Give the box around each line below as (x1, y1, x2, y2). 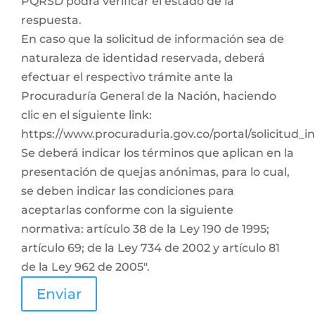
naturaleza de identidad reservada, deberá (21, 51, 265, 65)
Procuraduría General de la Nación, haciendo (21, 89, 276, 103)
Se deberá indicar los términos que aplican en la (21, 146, 294, 160)
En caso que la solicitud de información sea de (21, 32, 284, 46)
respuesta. (21, 13, 82, 27)
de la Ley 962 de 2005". (21, 260, 150, 274)
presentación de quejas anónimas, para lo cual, (21, 165, 290, 179)
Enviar (37, 285, 82, 302)
